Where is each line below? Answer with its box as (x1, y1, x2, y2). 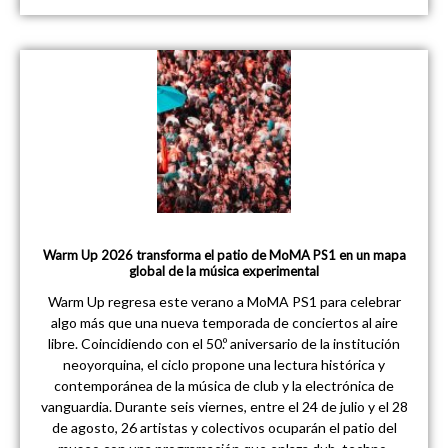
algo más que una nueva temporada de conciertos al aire (50, 314, 398, 332)
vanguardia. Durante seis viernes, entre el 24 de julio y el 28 (40, 398, 408, 416)
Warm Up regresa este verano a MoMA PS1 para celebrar (47, 293, 401, 311)
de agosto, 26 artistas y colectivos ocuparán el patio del (51, 419, 397, 437)
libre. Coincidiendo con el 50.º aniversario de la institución (48, 335, 400, 353)
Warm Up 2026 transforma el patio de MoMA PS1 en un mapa (42, 247, 406, 264)
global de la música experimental (129, 263, 319, 280)
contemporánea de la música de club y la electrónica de (54, 377, 394, 395)
